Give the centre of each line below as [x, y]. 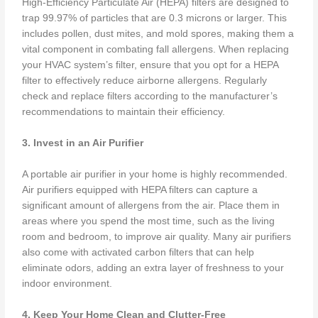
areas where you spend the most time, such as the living [149, 221]
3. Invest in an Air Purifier [83, 143]
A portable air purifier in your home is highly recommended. [155, 175]
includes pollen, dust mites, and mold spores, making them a [158, 34]
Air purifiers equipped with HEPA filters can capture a [140, 190]
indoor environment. [67, 284]
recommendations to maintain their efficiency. [124, 112]
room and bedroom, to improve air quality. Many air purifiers [157, 237]
